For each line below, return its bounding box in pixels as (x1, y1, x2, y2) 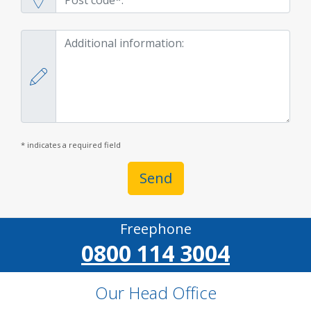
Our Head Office (94, 281, 217, 304)
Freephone (119, 219, 192, 238)
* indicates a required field (21, 140, 121, 150)
